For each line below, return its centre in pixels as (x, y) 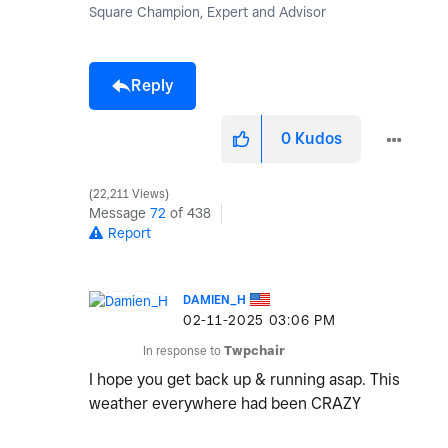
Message (119, 213)
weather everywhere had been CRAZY (225, 404)
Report (129, 233)
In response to (183, 351)
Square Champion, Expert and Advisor (207, 12)
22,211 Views (129, 194)
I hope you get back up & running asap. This (244, 380)
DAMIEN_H (214, 300)
